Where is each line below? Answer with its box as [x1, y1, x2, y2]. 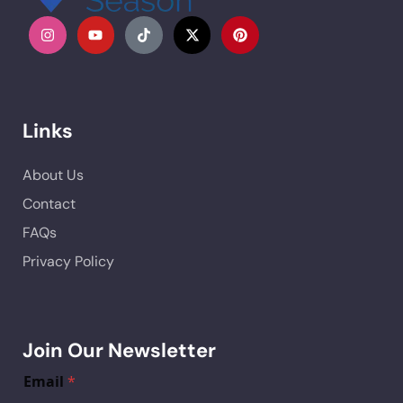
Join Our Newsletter [22, 336, 216, 363]
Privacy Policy [22, 251, 114, 271]
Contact [22, 193, 76, 213]
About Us [22, 165, 84, 184]
